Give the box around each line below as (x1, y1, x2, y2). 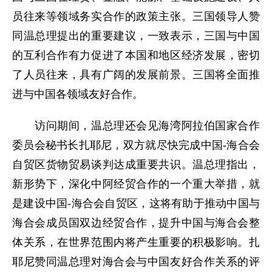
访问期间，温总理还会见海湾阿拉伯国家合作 (12, 120, 260, 132)
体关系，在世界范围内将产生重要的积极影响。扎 (12, 236, 260, 248)
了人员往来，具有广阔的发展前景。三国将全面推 (12, 69, 260, 81)
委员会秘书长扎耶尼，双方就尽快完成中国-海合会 (12, 139, 260, 151)
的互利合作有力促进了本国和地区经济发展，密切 (12, 49, 260, 61)
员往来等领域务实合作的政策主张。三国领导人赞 (12, 10, 260, 22)
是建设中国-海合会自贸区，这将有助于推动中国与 (12, 197, 260, 209)
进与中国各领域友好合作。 (12, 88, 143, 100)
